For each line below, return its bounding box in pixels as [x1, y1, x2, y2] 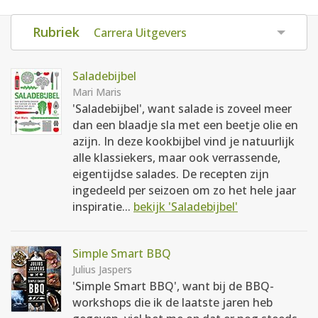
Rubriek [33, 23, 83, 40]
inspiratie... [72, 199, 133, 214]
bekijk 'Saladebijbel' [133, 199, 238, 214]
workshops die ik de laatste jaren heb [72, 295, 273, 310]
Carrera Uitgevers [94, 25, 187, 40]
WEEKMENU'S [104, 55, 214, 79]
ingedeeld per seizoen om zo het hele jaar [72, 182, 296, 198]
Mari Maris [72, 85, 121, 99]
